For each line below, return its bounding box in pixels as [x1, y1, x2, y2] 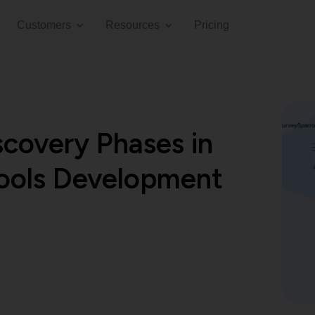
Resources [105, 19, 160, 31]
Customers [17, 19, 71, 31]
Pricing [194, 19, 229, 31]
